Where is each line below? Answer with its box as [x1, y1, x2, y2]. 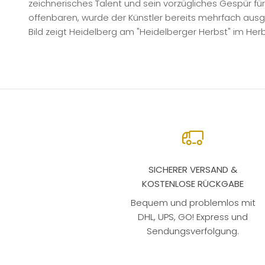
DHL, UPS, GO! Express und [138, 210, 248, 223]
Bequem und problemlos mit [130, 196, 256, 209]
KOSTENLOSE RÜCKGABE [142, 177, 244, 190]
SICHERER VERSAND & [148, 163, 238, 176]
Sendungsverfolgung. [147, 224, 240, 237]
